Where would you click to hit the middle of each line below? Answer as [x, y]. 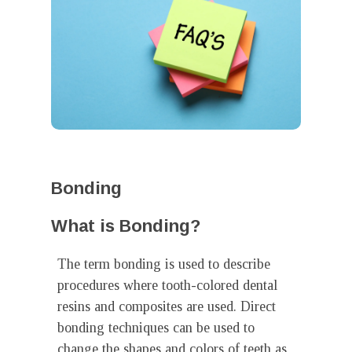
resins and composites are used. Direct [167, 306]
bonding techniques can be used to [156, 328]
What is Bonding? [126, 226]
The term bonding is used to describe [164, 264]
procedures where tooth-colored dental [167, 285]
